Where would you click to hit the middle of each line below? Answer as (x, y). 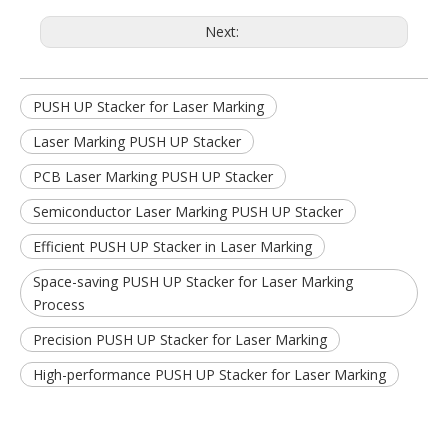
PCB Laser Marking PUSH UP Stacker (153, 176)
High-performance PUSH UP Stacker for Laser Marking (209, 374)
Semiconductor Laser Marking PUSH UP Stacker (188, 211)
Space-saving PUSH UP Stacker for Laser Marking (193, 281)
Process (59, 304)
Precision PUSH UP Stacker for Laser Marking (180, 339)
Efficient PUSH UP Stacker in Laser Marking (172, 246)
